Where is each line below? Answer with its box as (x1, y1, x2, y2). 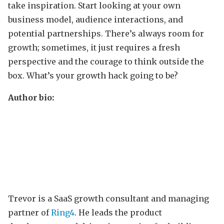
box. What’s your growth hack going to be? (8, 70, 180, 81)
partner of (8, 207, 51, 218)
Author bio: (8, 92, 54, 103)
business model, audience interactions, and (8, 14, 183, 25)
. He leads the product (74, 207, 162, 218)
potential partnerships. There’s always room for (8, 28, 204, 39)
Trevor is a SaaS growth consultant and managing (8, 193, 209, 204)
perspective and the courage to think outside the (8, 56, 204, 67)
